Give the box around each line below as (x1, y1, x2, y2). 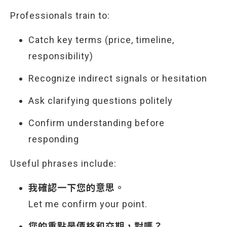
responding (28, 134, 79, 144)
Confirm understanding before (28, 118, 165, 128)
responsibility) (28, 51, 93, 61)
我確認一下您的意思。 (28, 182, 125, 193)
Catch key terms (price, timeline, (28, 34, 174, 45)
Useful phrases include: (10, 158, 117, 169)
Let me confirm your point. (28, 199, 147, 209)
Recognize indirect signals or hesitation (28, 73, 207, 84)
